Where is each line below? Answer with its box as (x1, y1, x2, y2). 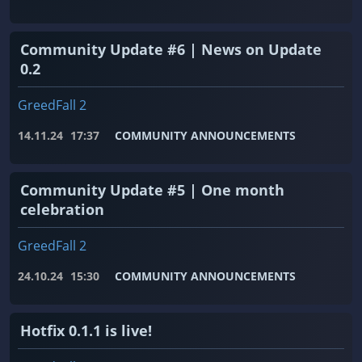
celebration (20, 200, 104, 220)
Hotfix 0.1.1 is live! (20, 321, 152, 341)
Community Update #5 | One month (20, 180, 284, 200)
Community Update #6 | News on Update (20, 40, 322, 60)
